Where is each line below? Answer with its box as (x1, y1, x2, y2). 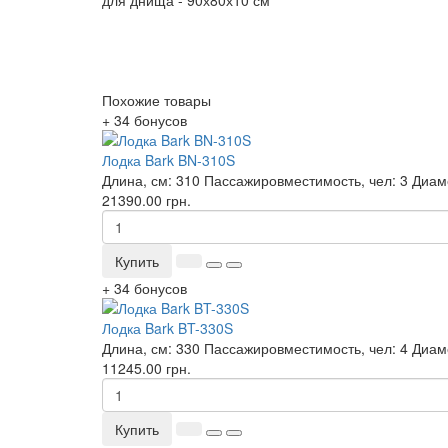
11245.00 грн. (102, 358, 191, 378)
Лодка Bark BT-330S (102, 318, 233, 338)
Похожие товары (102, 90, 211, 110)
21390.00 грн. (102, 190, 191, 210)
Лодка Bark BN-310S (102, 150, 235, 170)
